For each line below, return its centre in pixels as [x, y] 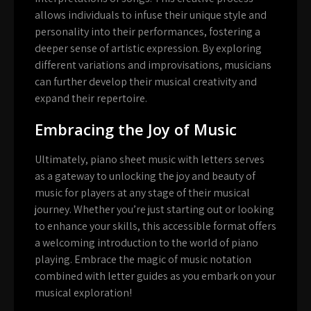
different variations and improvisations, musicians [153, 65]
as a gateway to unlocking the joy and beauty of [145, 176]
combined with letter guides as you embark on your [155, 276]
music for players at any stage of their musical [142, 193]
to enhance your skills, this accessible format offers [155, 226]
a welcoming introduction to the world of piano [146, 243]
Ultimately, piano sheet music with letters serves [150, 160]
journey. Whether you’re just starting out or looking [154, 210]
